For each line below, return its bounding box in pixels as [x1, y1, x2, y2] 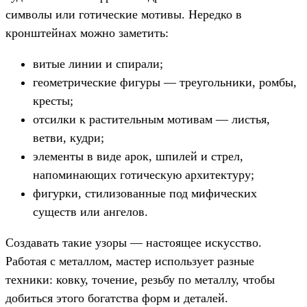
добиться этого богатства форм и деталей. [5, 291, 228, 305]
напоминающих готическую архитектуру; [33, 167, 254, 182]
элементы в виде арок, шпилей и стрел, [33, 149, 243, 163]
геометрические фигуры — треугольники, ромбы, [33, 75, 297, 89]
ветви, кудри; [33, 130, 104, 145]
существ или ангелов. [33, 204, 148, 219]
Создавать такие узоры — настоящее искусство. [5, 235, 262, 249]
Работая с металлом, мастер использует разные [5, 254, 254, 268]
